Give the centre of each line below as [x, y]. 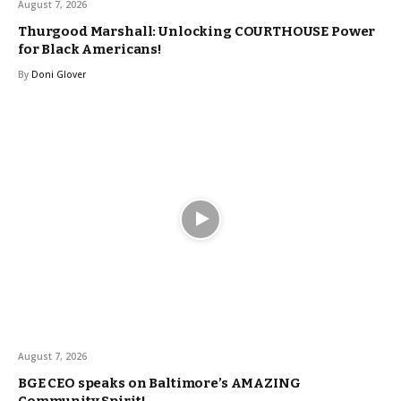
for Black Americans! [90, 49]
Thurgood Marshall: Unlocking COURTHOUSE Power [197, 31]
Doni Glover [59, 74]
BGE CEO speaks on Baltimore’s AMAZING [159, 383]
